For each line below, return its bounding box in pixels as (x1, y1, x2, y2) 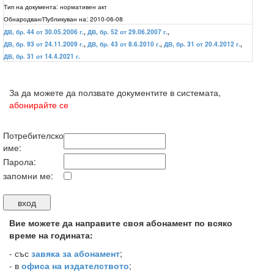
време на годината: (9, 229, 93, 241)
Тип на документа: (4, 2, 58, 11)
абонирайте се (9, 98, 68, 111)
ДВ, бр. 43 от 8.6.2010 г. (87, 40, 160, 48)
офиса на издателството (21, 259, 129, 272)
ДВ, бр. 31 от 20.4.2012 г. (164, 40, 240, 48)
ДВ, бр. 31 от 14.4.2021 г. (4, 52, 80, 61)
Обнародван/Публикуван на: (4, 14, 88, 23)
